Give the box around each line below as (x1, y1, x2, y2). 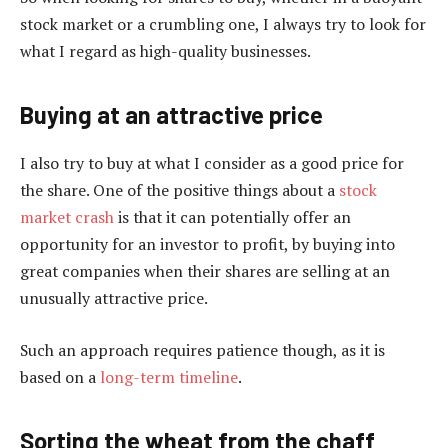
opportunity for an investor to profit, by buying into (20, 233, 395, 256)
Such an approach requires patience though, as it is (20, 338, 385, 361)
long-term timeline (100, 365, 238, 388)
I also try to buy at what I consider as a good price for (20, 152, 404, 175)
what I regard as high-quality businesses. (20, 39, 311, 62)
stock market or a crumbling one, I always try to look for (20, 12, 426, 35)
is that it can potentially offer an (114, 206, 351, 229)
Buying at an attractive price (20, 100, 323, 130)
